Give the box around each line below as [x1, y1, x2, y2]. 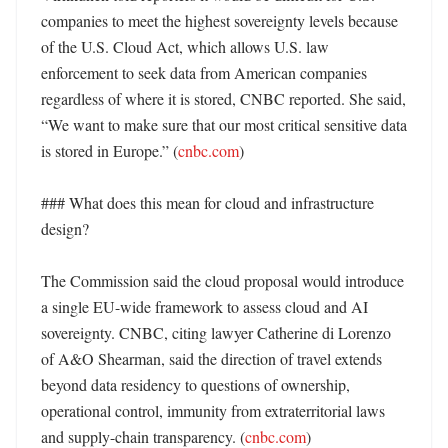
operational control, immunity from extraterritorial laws [41, 400, 385, 421]
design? [41, 218, 89, 239]
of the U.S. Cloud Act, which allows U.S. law [41, 36, 329, 57]
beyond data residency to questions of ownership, [41, 374, 350, 395]
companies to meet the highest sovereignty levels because [41, 10, 398, 31]
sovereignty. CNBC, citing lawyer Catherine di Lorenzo [41, 322, 391, 343]
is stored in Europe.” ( [41, 140, 178, 161]
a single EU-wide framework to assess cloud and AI [41, 296, 368, 317]
